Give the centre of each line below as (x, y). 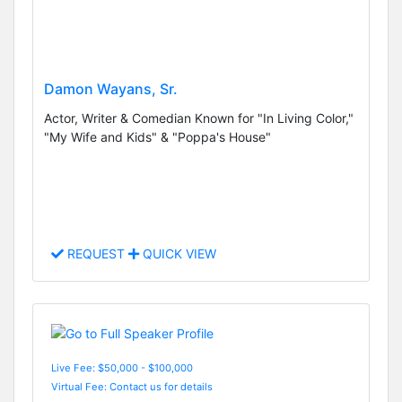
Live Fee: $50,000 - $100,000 (122, 367)
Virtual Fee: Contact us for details (132, 386)
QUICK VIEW (178, 254)
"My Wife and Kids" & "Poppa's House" (157, 137)
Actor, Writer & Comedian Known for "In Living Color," (199, 118)
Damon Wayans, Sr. (111, 89)
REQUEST (96, 254)
